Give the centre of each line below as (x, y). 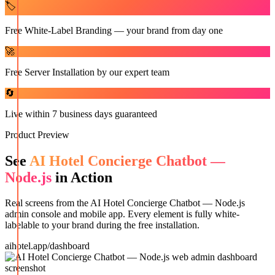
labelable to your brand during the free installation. (102, 225)
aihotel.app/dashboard (47, 246)
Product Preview (37, 134)
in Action (82, 177)
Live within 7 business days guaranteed (81, 114)
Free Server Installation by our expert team (87, 72)
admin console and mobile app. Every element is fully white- (122, 214)
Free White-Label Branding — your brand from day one (114, 30)
